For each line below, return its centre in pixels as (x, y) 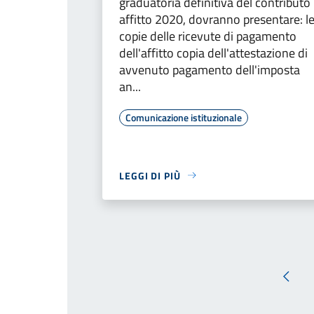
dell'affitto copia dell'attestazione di (213, 53)
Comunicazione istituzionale (184, 117)
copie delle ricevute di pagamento (208, 36)
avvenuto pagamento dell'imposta (210, 69)
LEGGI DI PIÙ (150, 175)
